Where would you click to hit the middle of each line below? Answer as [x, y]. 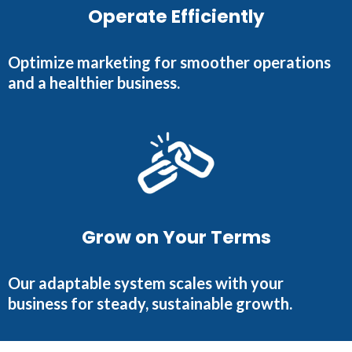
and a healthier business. [94, 83]
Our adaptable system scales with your [146, 283]
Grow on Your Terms [176, 238]
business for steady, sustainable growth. [150, 304]
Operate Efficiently [176, 17]
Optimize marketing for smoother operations [169, 62]
